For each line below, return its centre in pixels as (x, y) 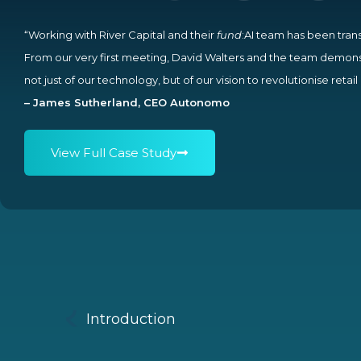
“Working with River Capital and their (120, 34)
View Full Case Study (114, 152)
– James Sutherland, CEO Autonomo (127, 102)
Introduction (131, 320)
